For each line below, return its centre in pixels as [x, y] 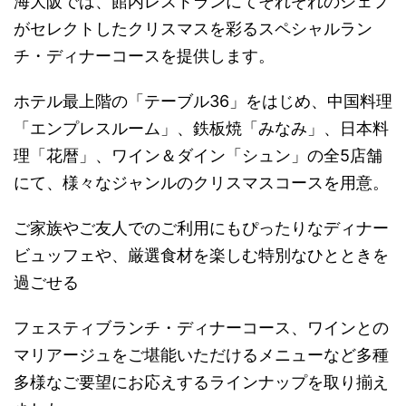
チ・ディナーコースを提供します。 [144, 55]
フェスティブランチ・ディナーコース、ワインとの [201, 327]
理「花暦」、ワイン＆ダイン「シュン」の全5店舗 [198, 155]
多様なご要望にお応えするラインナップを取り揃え [201, 382]
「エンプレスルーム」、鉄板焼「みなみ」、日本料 [201, 128]
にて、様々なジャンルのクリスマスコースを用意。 [201, 182]
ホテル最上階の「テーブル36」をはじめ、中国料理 [203, 101]
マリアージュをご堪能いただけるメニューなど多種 [201, 354]
